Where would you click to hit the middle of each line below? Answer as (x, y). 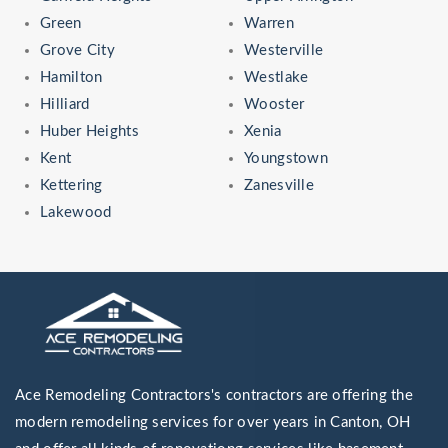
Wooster (274, 105)
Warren (269, 24)
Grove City (77, 51)
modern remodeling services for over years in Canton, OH (213, 423)
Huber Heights (89, 132)
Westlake (276, 78)
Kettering (71, 186)
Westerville (284, 51)
